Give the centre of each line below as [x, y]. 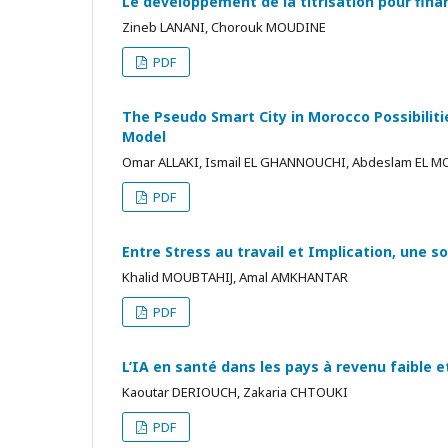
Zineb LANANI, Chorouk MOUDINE [224, 27]
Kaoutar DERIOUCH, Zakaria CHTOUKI [235, 392]
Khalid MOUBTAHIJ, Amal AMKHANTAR [235, 277]
